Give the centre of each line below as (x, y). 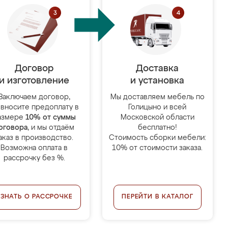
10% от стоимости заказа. (158, 148)
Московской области (157, 118)
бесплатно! (157, 128)
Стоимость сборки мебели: (157, 138)
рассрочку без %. (34, 158)
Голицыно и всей (158, 107)
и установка (158, 81)
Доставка (158, 69)
